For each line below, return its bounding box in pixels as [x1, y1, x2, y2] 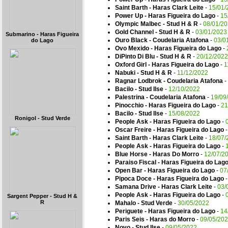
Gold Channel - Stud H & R [115, 28, 190, 36]
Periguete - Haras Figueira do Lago [115, 208, 215, 215]
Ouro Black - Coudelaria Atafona [115, 37, 209, 44]
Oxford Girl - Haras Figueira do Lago [115, 61, 219, 68]
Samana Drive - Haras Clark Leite [115, 183, 212, 190]
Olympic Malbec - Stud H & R [115, 20, 198, 27]
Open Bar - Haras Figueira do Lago [115, 167, 215, 174]
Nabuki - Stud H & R [115, 69, 172, 76]
